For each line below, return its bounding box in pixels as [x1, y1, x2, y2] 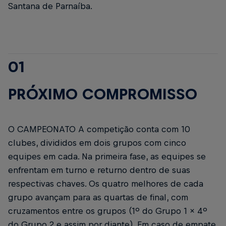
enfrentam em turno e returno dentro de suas [8, 164, 190, 175]
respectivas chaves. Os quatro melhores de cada [8, 178, 203, 189]
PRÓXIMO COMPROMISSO [8, 85, 197, 102]
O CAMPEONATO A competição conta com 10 [8, 124, 190, 134]
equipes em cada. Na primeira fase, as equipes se [8, 151, 206, 161]
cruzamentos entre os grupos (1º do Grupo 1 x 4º [8, 205, 207, 216]
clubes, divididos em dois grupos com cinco [8, 137, 186, 148]
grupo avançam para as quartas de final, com [8, 192, 188, 202]
